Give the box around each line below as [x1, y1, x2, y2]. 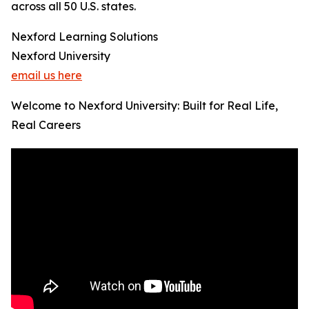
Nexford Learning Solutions [11, 30, 158, 44]
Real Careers [11, 118, 81, 132]
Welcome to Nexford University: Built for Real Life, [11, 99, 278, 113]
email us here [11, 68, 82, 83]
